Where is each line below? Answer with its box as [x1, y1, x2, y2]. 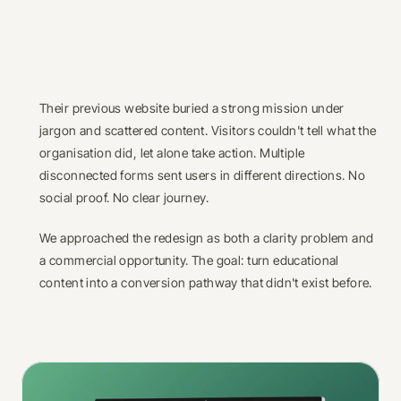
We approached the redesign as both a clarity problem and [39, 230, 374, 245]
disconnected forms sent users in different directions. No [39, 167, 365, 183]
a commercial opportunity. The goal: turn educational [39, 252, 339, 268]
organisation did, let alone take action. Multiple [39, 145, 305, 160]
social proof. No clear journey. [39, 190, 209, 205]
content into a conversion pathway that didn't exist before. [39, 275, 372, 290]
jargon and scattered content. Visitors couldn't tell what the [39, 123, 377, 138]
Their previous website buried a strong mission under [39, 100, 345, 115]
